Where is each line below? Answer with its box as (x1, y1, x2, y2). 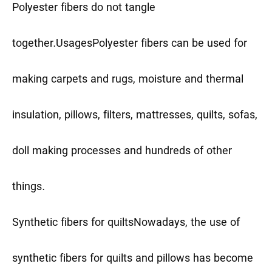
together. (12, 37, 56, 52)
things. (12, 180, 45, 195)
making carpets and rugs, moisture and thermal (12, 73, 243, 87)
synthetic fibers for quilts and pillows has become (12, 252, 253, 267)
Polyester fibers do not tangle (12, 1, 155, 16)
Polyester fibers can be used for (92, 37, 247, 52)
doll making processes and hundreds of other (12, 144, 232, 159)
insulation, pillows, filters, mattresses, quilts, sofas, (12, 109, 257, 123)
